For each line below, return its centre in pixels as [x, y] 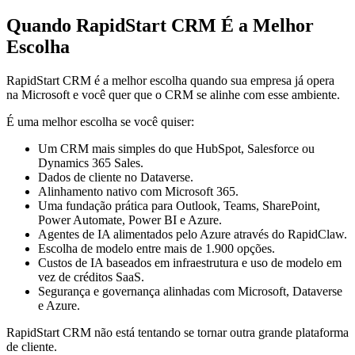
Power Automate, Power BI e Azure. [130, 220]
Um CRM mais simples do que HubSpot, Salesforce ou [176, 149]
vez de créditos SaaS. [91, 277]
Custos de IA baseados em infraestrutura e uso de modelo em [190, 263]
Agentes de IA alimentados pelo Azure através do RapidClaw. [193, 235]
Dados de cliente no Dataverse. [116, 177]
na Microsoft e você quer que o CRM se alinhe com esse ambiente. [173, 95]
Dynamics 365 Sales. [91, 163]
